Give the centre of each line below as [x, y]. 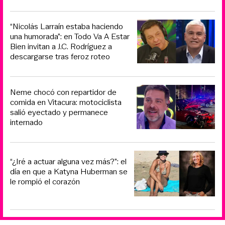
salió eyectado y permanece [59, 112]
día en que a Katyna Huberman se [69, 171]
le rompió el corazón [45, 181]
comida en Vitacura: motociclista [66, 102]
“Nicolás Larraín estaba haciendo [67, 27]
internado [26, 122]
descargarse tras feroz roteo [60, 57]
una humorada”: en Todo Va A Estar [70, 37]
